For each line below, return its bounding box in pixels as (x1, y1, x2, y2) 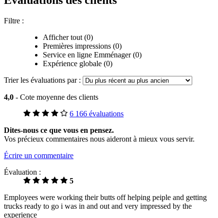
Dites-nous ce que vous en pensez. (4, 126, 114, 135)
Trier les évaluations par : (4, 76, 83, 85)
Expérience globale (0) (43, 59, 112, 68)
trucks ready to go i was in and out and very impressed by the (4, 202, 192, 211)
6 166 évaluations (70, 109, 124, 118)
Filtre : (4, 17, 24, 25)
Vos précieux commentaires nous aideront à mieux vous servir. (4, 135, 195, 144)
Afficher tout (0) (43, 33, 93, 42)
